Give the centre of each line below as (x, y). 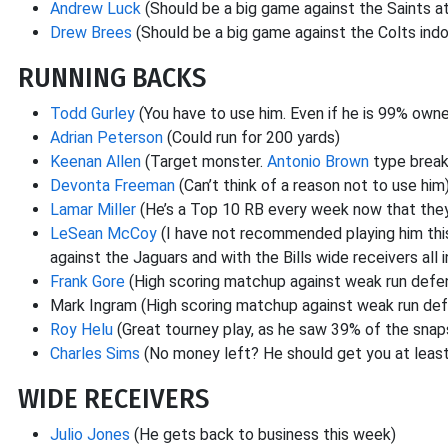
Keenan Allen (95, 161)
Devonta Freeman (112, 185)
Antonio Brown (318, 161)
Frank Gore (87, 281)
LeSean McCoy (103, 233)
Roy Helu (81, 329)
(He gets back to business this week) (263, 434)
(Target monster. (204, 161)
